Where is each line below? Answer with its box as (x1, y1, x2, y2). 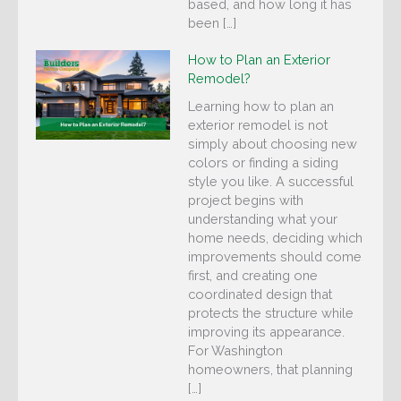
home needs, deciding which (188, 230, 363, 246)
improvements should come (188, 249, 362, 265)
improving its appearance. (188, 324, 345, 340)
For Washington (188, 343, 283, 359)
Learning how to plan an (188, 98, 334, 115)
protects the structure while (188, 305, 354, 321)
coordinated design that (188, 286, 332, 303)
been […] (188, 15, 236, 31)
